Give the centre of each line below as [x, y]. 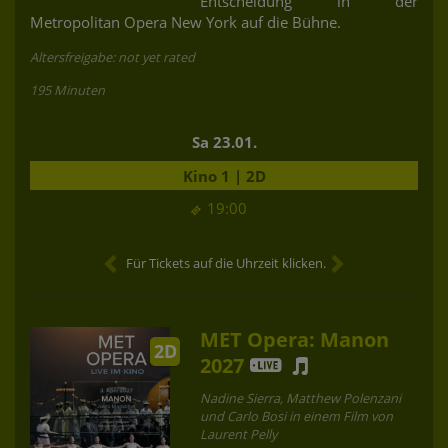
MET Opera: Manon [294, 339]
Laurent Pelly [238, 433]
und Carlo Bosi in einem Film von [296, 415]
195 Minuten [67, 89]
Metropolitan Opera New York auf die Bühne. [185, 21]
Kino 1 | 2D [224, 175]
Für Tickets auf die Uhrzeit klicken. [226, 262]
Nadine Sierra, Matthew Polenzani [300, 397]
